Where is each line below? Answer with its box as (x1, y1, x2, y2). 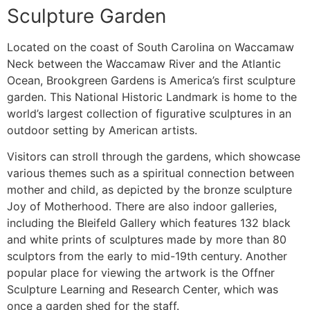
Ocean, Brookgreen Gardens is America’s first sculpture (7, 73, 295, 87)
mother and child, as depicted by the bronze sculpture (7, 183, 292, 197)
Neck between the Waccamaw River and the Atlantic (7, 56, 281, 71)
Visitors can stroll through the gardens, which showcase (7, 149, 300, 164)
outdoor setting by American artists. (7, 122, 197, 137)
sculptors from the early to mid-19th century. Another (7, 249, 287, 264)
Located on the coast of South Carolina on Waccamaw (7, 39, 294, 54)
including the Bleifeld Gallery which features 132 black (7, 216, 291, 230)
